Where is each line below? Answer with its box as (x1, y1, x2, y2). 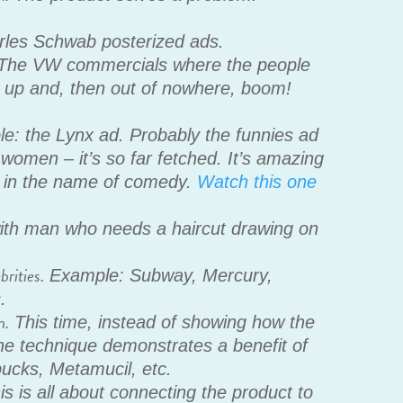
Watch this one (197, 172, 318, 193)
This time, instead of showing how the (9, 312, 316, 333)
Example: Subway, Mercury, (44, 265, 273, 286)
